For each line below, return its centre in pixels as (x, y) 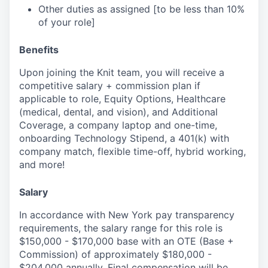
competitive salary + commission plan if (110, 85)
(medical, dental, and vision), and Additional (118, 112)
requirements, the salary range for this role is (121, 228)
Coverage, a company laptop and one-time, (118, 125)
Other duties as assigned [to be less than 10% (141, 9)
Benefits (39, 49)
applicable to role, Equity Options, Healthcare (122, 98)
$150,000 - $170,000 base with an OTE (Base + (127, 241)
